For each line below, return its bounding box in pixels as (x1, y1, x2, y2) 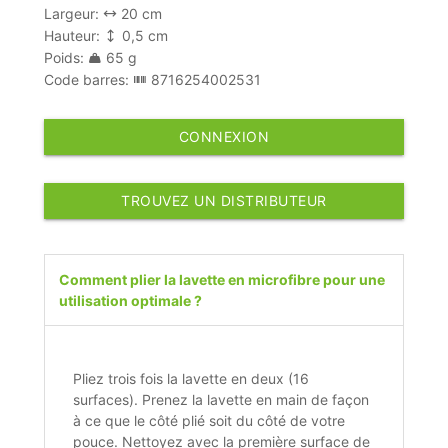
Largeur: (44, 4, 104, 22)
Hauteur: (44, 26, 105, 44)
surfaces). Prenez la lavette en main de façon (73, 390, 370, 408)
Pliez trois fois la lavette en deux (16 (73, 369, 310, 387)
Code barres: (44, 70, 134, 88)
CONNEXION (178, 127, 270, 145)
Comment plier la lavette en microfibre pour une (59, 270, 386, 288)
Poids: (44, 48, 89, 66)
